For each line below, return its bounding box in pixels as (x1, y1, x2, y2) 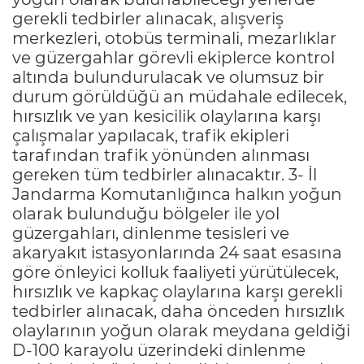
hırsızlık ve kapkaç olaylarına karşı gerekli (12, 281, 343, 301)
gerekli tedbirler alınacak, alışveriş (12, 8, 284, 28)
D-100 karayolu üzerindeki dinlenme (12, 340, 305, 360)
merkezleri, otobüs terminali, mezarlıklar (12, 28, 336, 48)
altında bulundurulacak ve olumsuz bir (12, 67, 324, 87)
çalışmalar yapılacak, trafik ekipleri (12, 125, 289, 145)
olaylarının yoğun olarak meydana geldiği (12, 320, 350, 340)
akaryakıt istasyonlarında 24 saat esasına (12, 242, 342, 262)
